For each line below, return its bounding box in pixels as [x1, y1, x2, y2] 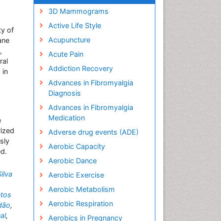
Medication [48, 113, 85, 122]
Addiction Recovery [48, 64, 113, 73]
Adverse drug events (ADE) [48, 128, 139, 136]
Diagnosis [48, 89, 81, 97]
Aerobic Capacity [48, 142, 105, 150]
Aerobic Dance [48, 156, 97, 165]
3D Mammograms [48, 7, 109, 15]
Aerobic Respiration [48, 199, 113, 208]
